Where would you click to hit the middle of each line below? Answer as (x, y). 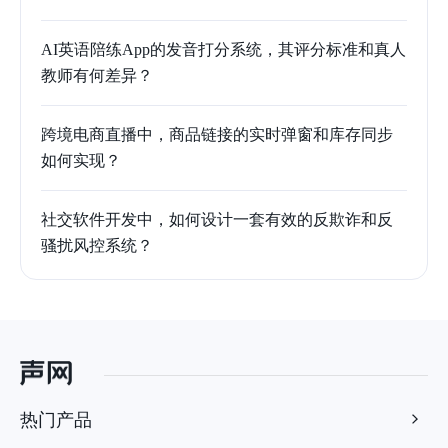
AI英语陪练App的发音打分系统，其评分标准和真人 (223, 49)
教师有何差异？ (97, 75)
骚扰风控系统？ (97, 245)
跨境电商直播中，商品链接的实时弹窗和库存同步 (217, 134)
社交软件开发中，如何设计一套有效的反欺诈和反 (217, 219)
